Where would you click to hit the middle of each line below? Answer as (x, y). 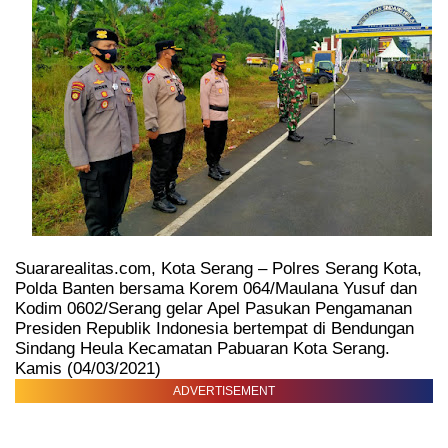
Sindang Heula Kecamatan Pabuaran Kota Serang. (202, 349)
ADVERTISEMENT (224, 391)
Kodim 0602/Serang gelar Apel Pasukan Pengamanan (213, 309)
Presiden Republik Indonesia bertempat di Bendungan (214, 329)
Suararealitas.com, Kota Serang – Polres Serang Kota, (218, 269)
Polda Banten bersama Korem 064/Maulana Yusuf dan (216, 289)
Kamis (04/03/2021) (90, 369)
